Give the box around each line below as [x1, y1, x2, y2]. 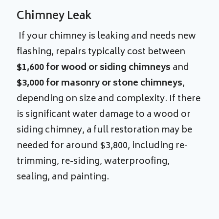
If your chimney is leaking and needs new [17, 28, 197, 44]
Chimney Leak [17, 7, 92, 26]
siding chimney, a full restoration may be [17, 122, 193, 138]
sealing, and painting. [17, 169, 111, 185]
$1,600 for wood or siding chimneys [17, 60, 171, 76]
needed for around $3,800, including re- [17, 138, 188, 154]
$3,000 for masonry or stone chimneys [17, 75, 183, 91]
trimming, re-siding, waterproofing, [17, 153, 170, 170]
